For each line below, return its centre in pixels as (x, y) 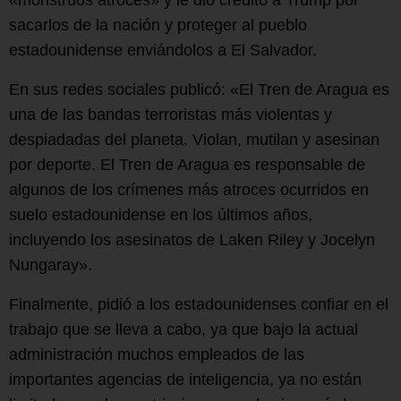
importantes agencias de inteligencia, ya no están (185, 380)
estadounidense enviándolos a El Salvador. (163, 51)
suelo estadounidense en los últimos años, (161, 215)
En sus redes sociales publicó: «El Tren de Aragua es (199, 90)
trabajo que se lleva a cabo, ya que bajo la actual (183, 330)
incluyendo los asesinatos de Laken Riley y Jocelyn (192, 240)
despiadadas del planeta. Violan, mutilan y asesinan (194, 140)
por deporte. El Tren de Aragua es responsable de (187, 165)
